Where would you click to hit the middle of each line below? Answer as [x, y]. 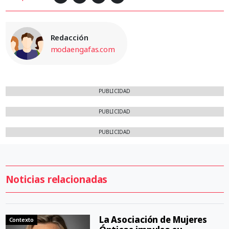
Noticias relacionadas [56, 179]
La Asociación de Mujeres [153, 220]
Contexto [21, 220]
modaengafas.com [83, 49]
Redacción [69, 38]
